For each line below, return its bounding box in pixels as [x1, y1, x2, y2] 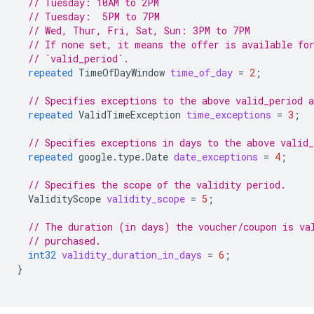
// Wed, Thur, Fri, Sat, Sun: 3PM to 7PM [28, 24, 250, 37]
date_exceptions [174, 150, 258, 163]
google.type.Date [78, 150, 168, 163]
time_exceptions [186, 108, 271, 121]
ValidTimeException [78, 108, 181, 121]
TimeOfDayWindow [78, 66, 165, 79]
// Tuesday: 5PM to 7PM [28, 10, 160, 23]
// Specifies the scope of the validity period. [28, 178, 286, 191]
